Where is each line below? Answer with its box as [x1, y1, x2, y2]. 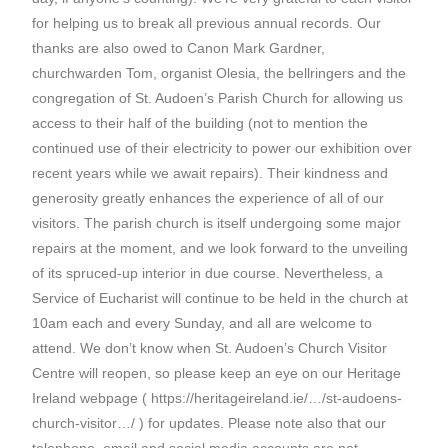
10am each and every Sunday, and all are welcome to [32, 314, 373, 331]
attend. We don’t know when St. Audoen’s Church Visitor [32, 339, 388, 356]
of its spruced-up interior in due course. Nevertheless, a [32, 264, 384, 281]
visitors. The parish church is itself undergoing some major [32, 214, 402, 231]
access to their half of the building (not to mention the [32, 114, 369, 131]
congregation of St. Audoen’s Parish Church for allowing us [32, 89, 404, 106]
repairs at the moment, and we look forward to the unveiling [32, 239, 409, 256]
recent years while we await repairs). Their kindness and [32, 164, 389, 181]
